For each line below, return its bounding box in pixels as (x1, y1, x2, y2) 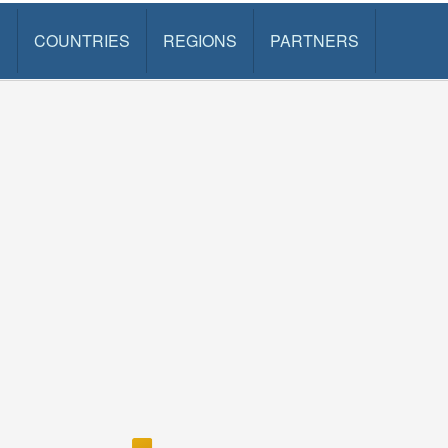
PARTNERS (269, 29, 359, 52)
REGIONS (162, 29, 237, 52)
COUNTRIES (33, 29, 130, 52)
